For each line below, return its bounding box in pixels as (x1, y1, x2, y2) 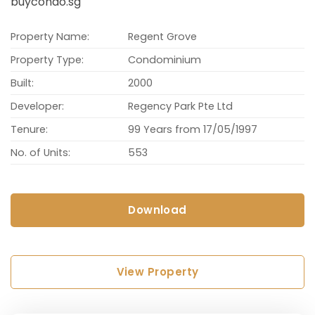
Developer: (11, 98, 64, 113)
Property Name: (11, 29, 89, 44)
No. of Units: (11, 145, 70, 160)
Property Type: (11, 52, 84, 67)
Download (128, 202, 187, 217)
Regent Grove (128, 29, 198, 44)
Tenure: (11, 122, 48, 136)
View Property (116, 264, 199, 279)
